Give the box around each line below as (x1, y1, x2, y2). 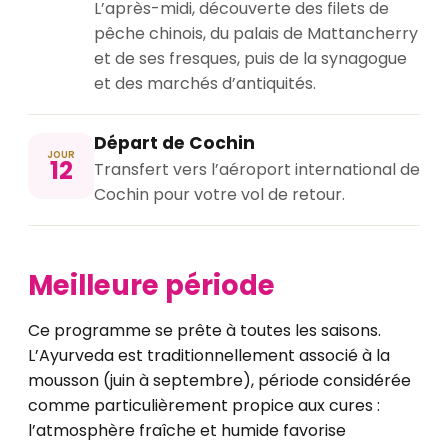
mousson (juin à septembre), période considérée (28, 368, 411, 392)
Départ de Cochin (94, 131, 255, 156)
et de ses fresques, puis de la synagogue (94, 47, 407, 71)
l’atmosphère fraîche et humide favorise (28, 418, 346, 442)
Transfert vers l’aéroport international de (94, 158, 420, 182)
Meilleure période (28, 265, 275, 305)
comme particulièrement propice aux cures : (28, 393, 380, 417)
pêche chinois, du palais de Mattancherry (94, 22, 418, 46)
